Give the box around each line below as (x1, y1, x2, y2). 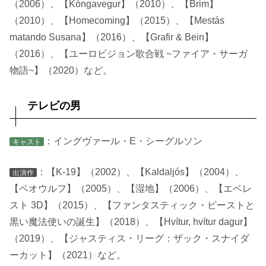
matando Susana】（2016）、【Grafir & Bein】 (9, 31, 214, 42)
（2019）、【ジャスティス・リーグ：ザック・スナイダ (9, 233, 249, 244)
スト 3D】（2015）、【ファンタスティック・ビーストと (9, 200, 255, 211)
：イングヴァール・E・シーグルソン (44, 136, 202, 147)
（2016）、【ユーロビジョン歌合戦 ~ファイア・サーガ (9, 48, 248, 59)
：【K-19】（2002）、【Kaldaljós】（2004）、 (37, 167, 244, 178)
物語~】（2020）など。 (9, 65, 112, 75)
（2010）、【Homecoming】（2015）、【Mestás (9, 15, 224, 26)
